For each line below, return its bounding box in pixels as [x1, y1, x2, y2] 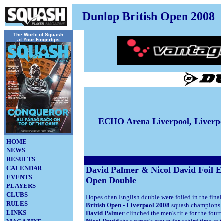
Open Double [86, 175, 136, 185]
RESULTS [6, 155, 35, 163]
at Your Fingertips [17, 37, 60, 42]
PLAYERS [6, 182, 36, 189]
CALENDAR [6, 164, 42, 172]
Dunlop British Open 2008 [82, 10, 215, 23]
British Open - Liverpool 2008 [86, 201, 171, 209]
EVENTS [6, 173, 32, 181]
